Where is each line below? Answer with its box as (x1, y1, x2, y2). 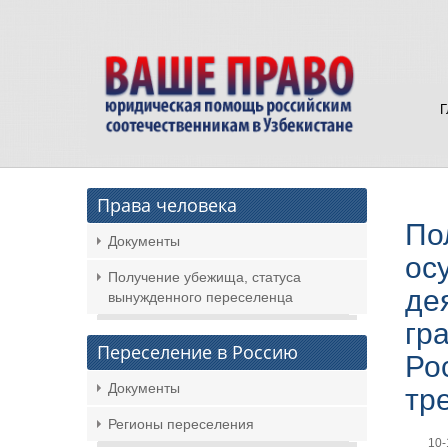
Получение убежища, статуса (108, 269, 301, 285)
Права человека (97, 193, 237, 217)
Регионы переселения (108, 416, 254, 432)
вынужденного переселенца (108, 289, 293, 305)
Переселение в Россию (97, 340, 298, 364)
